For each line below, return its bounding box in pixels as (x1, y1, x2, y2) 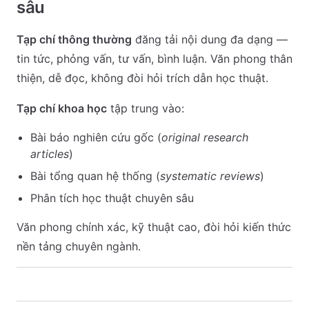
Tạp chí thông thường (17, 32, 132, 46)
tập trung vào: (107, 101, 184, 115)
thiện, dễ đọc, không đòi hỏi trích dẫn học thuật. (17, 71, 268, 85)
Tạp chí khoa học (17, 101, 107, 115)
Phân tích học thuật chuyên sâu (30, 191, 194, 205)
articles (30, 147, 69, 161)
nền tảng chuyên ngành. (17, 239, 141, 253)
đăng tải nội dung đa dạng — (132, 32, 288, 46)
